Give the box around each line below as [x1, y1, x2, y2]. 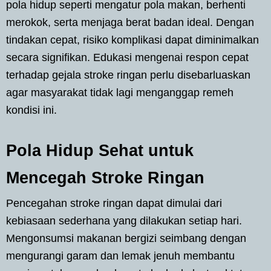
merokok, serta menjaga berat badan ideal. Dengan [6, 16, 254, 28]
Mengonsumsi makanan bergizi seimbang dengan [6, 232, 246, 244]
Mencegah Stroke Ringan [6, 168, 204, 187]
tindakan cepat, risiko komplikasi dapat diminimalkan [6, 33, 259, 46]
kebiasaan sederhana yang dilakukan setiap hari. [6, 214, 242, 227]
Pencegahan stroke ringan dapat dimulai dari [6, 197, 222, 209]
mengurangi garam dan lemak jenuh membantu [6, 249, 235, 262]
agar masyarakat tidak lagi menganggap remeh [6, 86, 233, 99]
